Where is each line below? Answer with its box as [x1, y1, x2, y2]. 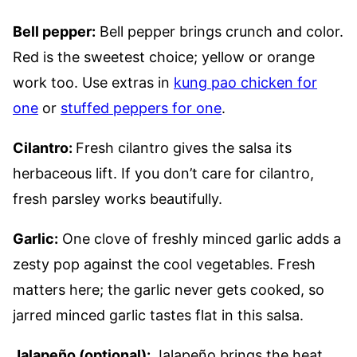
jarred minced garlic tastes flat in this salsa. [13, 307, 304, 324]
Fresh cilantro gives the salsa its [76, 139, 292, 157]
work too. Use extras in [13, 74, 174, 92]
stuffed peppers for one [61, 100, 222, 117]
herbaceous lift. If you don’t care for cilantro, [13, 165, 314, 182]
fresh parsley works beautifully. [13, 190, 222, 208]
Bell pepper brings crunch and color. [96, 23, 343, 41]
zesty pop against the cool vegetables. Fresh [13, 256, 316, 273]
